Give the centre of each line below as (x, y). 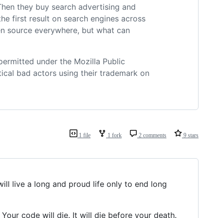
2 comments (152, 135)
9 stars (190, 135)
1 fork (114, 135)
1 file (84, 135)
